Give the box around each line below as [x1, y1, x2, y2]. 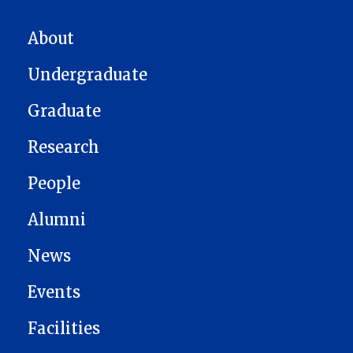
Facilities [28, 318, 100, 339]
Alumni [28, 209, 86, 230]
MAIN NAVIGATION [27, 25, 121, 40]
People [28, 173, 80, 194]
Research [28, 136, 99, 158]
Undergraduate [28, 64, 147, 85]
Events [28, 281, 80, 303]
